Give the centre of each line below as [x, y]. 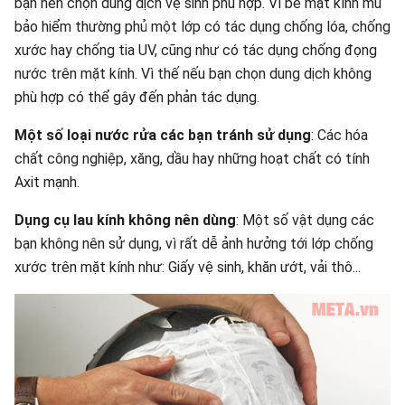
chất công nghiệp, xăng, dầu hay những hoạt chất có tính [192, 159]
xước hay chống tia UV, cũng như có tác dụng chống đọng [196, 50]
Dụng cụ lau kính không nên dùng [125, 220]
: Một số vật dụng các [305, 220]
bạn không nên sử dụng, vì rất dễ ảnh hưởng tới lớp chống [194, 244]
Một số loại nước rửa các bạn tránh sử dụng [163, 135]
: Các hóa [339, 135]
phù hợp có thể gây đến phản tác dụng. [137, 97]
